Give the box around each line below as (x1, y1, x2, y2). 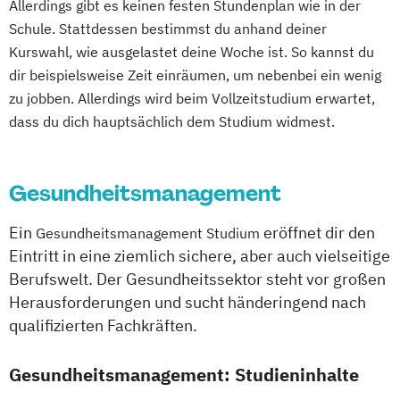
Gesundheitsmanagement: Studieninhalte (9, 362, 359, 387)
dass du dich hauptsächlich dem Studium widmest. (9, 112, 335, 130)
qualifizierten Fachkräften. (9, 315, 197, 336)
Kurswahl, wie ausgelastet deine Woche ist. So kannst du (9, 43, 374, 61)
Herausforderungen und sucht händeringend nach (9, 292, 366, 312)
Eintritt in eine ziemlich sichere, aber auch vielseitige (9, 246, 390, 266)
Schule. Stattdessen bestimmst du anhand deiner (9, 20, 327, 37)
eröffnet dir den (260, 222, 375, 243)
